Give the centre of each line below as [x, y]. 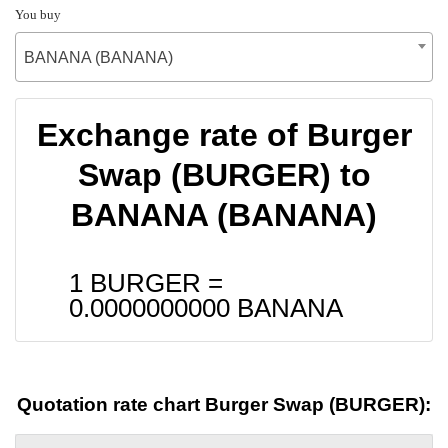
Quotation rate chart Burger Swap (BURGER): [224, 405]
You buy [38, 14]
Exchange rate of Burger [224, 134]
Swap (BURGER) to [224, 174]
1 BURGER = [146, 282]
